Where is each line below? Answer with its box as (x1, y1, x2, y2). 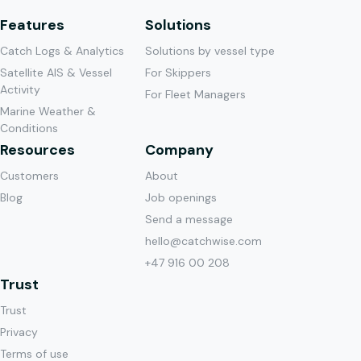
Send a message (145, 211, 233, 226)
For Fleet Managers (145, 86, 246, 102)
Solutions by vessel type (145, 43, 275, 58)
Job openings (145, 189, 217, 205)
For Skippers (145, 64, 211, 80)
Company (145, 139, 214, 160)
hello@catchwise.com (145, 233, 262, 248)
